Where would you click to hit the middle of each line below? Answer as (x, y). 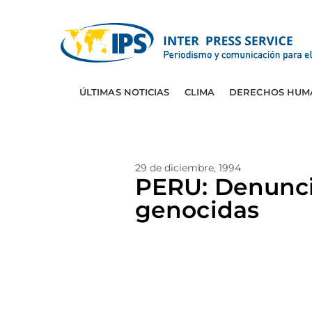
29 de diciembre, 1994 (188, 168)
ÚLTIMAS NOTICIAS (124, 92)
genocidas (197, 210)
